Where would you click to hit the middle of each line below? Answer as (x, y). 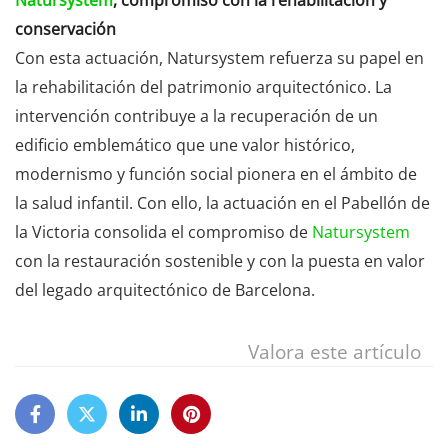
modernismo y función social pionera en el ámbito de (216, 174)
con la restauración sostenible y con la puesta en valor (220, 261)
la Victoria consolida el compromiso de (163, 232)
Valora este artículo (334, 352)
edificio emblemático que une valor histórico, (185, 145)
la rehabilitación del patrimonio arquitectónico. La (203, 87)
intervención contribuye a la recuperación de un (196, 116)
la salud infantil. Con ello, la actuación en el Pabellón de (222, 203)
